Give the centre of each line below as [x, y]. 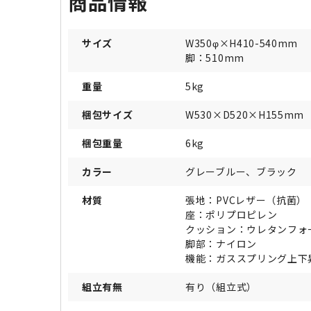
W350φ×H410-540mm [242, 43]
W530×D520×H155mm [245, 114]
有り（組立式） [221, 286]
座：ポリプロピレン [232, 214]
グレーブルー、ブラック [241, 171]
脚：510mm [215, 57]
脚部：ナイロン [221, 243]
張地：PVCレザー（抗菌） [246, 200]
